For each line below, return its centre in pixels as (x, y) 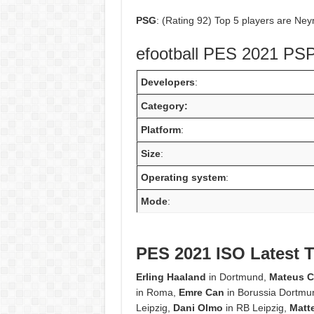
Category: (165, 106)
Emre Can (201, 293)
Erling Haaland (171, 277)
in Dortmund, (237, 277)
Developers (168, 82)
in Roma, (157, 293)
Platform (161, 130)
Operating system (184, 178)
